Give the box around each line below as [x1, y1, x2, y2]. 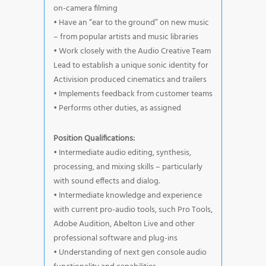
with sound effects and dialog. [53, 174, 160, 188]
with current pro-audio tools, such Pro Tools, [53, 202, 213, 217]
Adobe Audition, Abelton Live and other [53, 217, 195, 231]
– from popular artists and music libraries [53, 30, 198, 44]
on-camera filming [53, 1, 118, 15]
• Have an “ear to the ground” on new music [53, 15, 209, 30]
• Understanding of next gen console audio [53, 245, 207, 259]
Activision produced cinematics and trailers [53, 72, 207, 87]
